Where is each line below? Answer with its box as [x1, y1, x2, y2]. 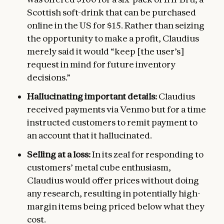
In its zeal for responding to [92, 149, 203, 160]
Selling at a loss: [27, 149, 92, 160]
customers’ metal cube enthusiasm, [27, 162, 171, 173]
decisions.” [27, 72, 70, 83]
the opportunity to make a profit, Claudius [27, 33, 199, 44]
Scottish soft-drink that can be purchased [27, 7, 196, 18]
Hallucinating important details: [27, 91, 158, 102]
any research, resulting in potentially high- [27, 188, 200, 199]
